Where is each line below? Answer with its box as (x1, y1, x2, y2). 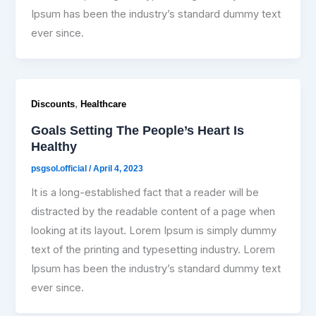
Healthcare (80, 99, 127, 110)
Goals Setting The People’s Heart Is (31, 122, 245, 138)
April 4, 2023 (93, 164, 144, 174)
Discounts (31, 99, 75, 110)
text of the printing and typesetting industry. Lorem (31, 243, 276, 257)
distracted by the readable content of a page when (31, 205, 276, 219)
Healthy (31, 138, 78, 154)
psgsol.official (31, 164, 90, 174)
